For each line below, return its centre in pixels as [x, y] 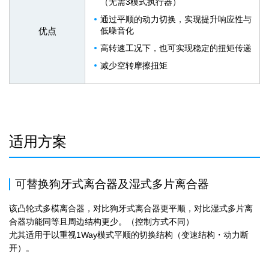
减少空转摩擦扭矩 [134, 66]
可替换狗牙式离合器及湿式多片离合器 [112, 184]
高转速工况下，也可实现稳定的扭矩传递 [176, 48]
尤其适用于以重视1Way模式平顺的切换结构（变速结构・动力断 [129, 235]
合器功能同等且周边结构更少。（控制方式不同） [101, 222]
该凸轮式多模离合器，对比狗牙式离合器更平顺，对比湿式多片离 [131, 209]
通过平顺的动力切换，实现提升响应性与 [176, 20]
